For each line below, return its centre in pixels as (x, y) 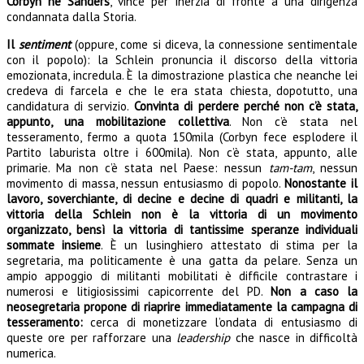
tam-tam (290, 167)
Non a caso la (314, 291)
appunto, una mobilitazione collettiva (118, 121)
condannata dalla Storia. (71, 16)
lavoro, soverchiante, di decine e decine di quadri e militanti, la (182, 198)
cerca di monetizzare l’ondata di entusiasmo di (220, 322)
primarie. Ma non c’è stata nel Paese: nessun (138, 167)
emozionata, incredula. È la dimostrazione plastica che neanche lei (182, 75)
